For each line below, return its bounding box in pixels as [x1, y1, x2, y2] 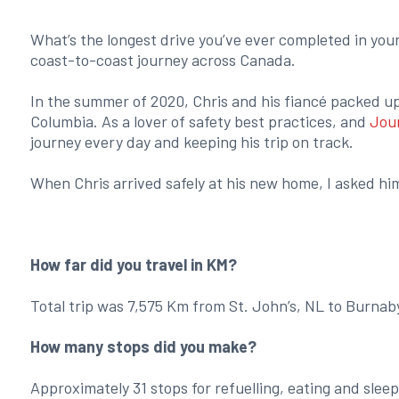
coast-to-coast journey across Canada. [29, 50, 296, 69]
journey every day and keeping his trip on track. [29, 132, 354, 151]
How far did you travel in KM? [29, 255, 237, 274]
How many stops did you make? [29, 337, 256, 356]
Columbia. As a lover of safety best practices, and [29, 111, 370, 131]
